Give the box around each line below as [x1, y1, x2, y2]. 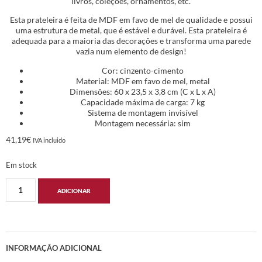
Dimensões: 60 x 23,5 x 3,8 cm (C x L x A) [70, 86, 216, 96]
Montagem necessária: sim [95, 118, 191, 128]
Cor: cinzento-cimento [102, 65, 184, 75]
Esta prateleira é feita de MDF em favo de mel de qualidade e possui [9, 15, 253, 25]
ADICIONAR [57, 187, 91, 195]
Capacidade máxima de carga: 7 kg [81, 96, 205, 107]
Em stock [6, 160, 37, 170]
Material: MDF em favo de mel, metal [75, 75, 210, 86]
